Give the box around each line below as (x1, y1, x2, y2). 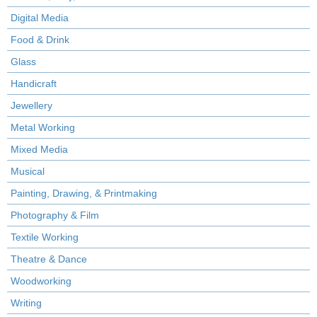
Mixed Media (11, 144, 68, 156)
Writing (11, 297, 42, 309)
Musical (11, 166, 45, 178)
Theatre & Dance (11, 253, 87, 265)
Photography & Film (11, 209, 99, 221)
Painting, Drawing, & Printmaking (11, 188, 157, 200)
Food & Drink (11, 34, 69, 46)
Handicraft (11, 78, 57, 90)
